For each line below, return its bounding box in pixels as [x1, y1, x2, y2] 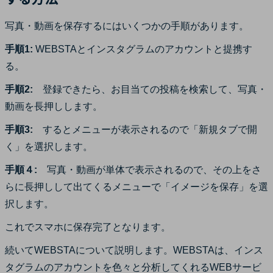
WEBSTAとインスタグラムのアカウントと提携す [33, 43, 252, 54]
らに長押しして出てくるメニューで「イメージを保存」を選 [5, 181, 268, 192]
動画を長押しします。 [5, 101, 102, 112]
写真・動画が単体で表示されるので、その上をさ [37, 164, 261, 175]
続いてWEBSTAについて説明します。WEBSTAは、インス [5, 244, 263, 255]
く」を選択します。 [5, 141, 93, 152]
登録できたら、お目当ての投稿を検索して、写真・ [33, 83, 267, 94]
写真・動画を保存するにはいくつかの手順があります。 [5, 20, 249, 31]
